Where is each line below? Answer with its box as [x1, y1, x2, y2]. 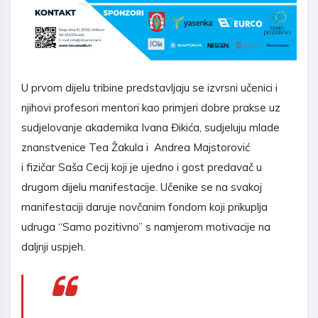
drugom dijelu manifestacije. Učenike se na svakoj [21, 180, 262, 194]
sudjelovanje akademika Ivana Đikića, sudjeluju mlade [21, 121, 280, 135]
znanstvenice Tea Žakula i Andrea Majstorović [21, 141, 250, 155]
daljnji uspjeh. [21, 240, 85, 254]
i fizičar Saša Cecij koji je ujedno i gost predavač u [21, 160, 262, 175]
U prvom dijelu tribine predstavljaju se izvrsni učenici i [21, 81, 278, 95]
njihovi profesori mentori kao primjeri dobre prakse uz [21, 101, 280, 115]
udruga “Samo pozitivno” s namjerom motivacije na [21, 220, 270, 234]
